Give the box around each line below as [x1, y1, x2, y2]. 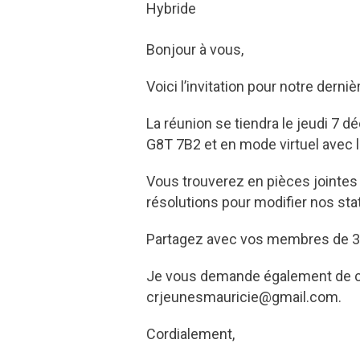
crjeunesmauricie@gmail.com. [146, 288, 342, 306]
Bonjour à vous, [146, 41, 243, 59]
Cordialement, [146, 325, 235, 343]
